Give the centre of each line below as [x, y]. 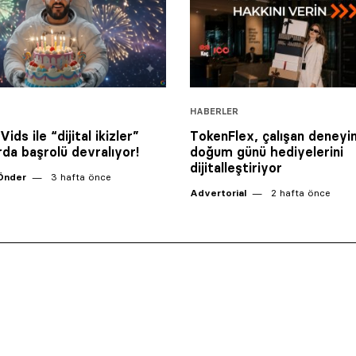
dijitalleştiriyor [236, 167]
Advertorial [218, 192]
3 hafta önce [79, 176]
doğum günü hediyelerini [267, 151]
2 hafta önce [299, 192]
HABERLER [214, 111]
